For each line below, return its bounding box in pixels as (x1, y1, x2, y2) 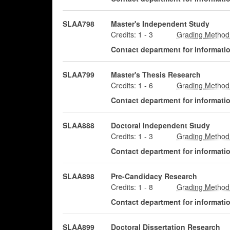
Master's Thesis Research (110, 69, 201, 80)
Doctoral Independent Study (110, 120, 210, 130)
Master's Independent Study (110, 18, 209, 29)
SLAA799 (63, 69, 94, 80)
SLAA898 (63, 171, 94, 181)
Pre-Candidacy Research (110, 171, 197, 181)
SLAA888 (63, 120, 94, 130)
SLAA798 (63, 18, 94, 29)
